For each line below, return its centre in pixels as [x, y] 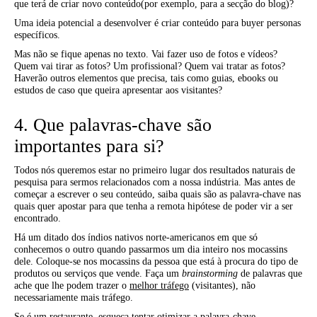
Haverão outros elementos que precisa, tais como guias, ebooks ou [146, 78]
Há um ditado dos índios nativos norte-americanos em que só [136, 237]
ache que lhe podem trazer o [72, 286]
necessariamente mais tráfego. [74, 298]
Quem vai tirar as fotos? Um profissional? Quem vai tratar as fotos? [150, 66]
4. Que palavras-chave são [113, 125]
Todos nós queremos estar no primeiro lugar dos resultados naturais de [155, 170]
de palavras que [270, 273]
